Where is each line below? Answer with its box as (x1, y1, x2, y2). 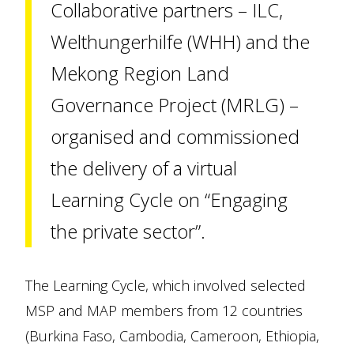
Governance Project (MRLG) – (51, 92, 299, 119)
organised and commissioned (51, 123, 299, 150)
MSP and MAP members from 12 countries (25, 301, 303, 321)
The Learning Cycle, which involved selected (25, 276, 306, 296)
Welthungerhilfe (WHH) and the (51, 28, 310, 55)
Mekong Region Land (51, 60, 229, 87)
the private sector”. (51, 218, 205, 245)
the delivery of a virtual (51, 155, 237, 182)
